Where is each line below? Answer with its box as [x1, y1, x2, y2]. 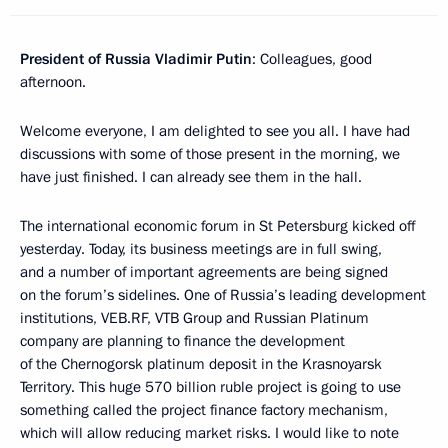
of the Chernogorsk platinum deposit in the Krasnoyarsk [20, 354, 382, 375]
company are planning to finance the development [20, 331, 345, 352]
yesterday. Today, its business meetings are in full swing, [20, 239, 382, 260]
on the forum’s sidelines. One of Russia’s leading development [20, 285, 426, 306]
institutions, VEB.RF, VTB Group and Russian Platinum [20, 308, 369, 329]
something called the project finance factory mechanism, [20, 400, 388, 421]
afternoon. [20, 72, 86, 93]
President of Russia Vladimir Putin [20, 49, 252, 70]
